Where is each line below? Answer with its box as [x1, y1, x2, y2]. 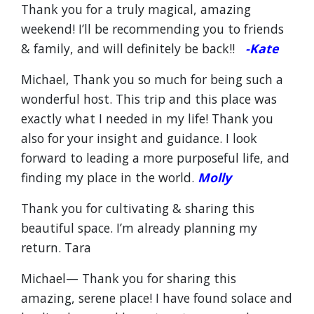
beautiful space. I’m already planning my [21, 219, 257, 236]
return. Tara [21, 239, 91, 256]
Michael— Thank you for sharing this [21, 270, 236, 287]
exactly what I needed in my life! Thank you [21, 110, 273, 127]
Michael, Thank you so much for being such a [21, 71, 283, 88]
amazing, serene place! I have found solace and [21, 289, 292, 306]
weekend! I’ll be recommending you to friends [21, 20, 284, 37]
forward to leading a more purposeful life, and [21, 149, 289, 166]
